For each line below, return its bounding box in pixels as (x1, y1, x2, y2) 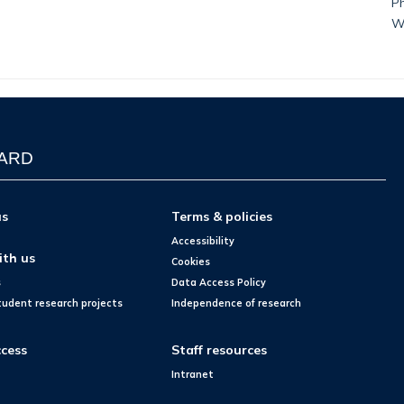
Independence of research (171, 296, 302, 309)
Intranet (171, 367, 215, 381)
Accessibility (171, 234, 235, 247)
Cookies (171, 254, 211, 268)
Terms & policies (171, 208, 273, 225)
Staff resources (171, 342, 268, 358)
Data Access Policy (171, 275, 267, 289)
